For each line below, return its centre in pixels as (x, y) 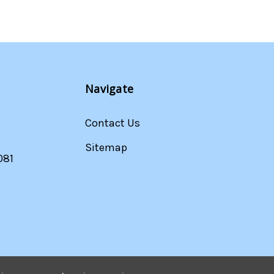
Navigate (109, 88)
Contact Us (113, 123)
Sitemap (106, 147)
